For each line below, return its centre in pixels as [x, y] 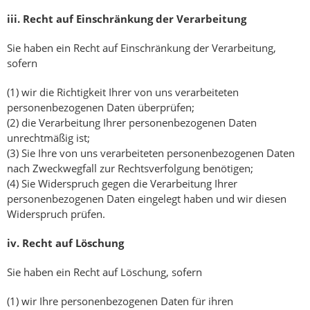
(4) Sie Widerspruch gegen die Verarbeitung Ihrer [122, 184]
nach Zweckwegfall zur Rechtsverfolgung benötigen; [130, 168]
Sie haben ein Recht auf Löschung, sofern [104, 272]
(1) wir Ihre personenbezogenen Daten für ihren [120, 301]
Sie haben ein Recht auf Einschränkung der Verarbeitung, [142, 48]
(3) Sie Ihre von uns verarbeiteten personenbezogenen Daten [151, 153]
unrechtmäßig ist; [48, 138]
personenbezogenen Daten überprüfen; [101, 108]
